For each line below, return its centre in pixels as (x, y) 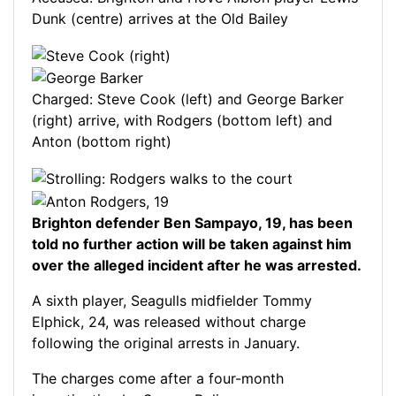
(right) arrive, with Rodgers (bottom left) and (182, 121)
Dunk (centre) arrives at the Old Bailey (160, 19)
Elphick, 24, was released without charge (169, 321)
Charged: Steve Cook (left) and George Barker (188, 99)
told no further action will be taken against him (192, 244)
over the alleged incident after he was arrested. (197, 265)
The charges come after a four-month (158, 378)
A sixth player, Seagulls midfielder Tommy (172, 300)
